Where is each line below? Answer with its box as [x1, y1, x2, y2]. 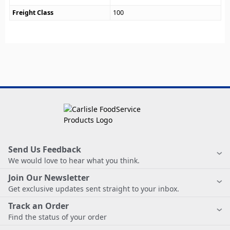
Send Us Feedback [8, 144, 81, 156]
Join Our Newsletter [8, 172, 89, 184]
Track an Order [8, 200, 69, 212]
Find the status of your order [8, 212, 107, 222]
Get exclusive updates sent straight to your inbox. [8, 184, 179, 194]
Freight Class [12, 8, 54, 17]
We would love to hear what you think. [8, 156, 140, 166]
